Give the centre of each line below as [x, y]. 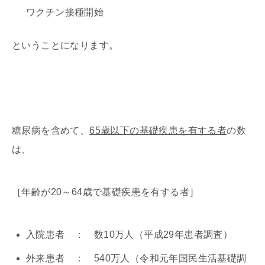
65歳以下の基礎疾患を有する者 [158, 131]
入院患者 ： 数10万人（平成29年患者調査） [130, 235]
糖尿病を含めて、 [51, 131]
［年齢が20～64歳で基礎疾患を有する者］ [106, 192]
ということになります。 [65, 46]
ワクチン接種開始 [65, 12]
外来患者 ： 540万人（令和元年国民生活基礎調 [136, 258]
